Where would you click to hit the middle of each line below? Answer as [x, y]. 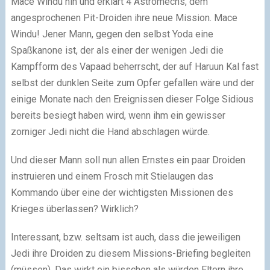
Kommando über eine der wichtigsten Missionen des [122, 193]
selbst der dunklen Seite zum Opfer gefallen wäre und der [132, 83]
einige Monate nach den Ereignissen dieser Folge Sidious [132, 99]
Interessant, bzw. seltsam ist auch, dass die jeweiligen [125, 237]
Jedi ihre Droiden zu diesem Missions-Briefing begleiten [130, 254]
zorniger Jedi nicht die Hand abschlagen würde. [110, 132]
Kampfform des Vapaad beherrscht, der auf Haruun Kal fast [134, 67]
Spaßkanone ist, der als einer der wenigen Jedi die [117, 51]
